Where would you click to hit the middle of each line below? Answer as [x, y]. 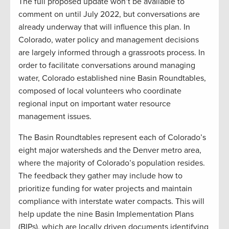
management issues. [55, 116]
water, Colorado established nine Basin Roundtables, [112, 78]
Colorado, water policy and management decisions [109, 40]
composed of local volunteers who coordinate [100, 91]
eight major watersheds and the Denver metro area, [110, 150]
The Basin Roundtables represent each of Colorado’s [112, 137]
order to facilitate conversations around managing [107, 65]
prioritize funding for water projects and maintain [105, 188]
